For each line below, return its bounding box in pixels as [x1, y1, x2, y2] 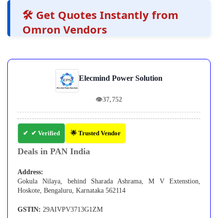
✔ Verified [31, 129, 60, 137]
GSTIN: [18, 206, 41, 214]
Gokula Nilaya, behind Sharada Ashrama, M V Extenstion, [18, 178, 200, 185]
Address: [18, 168, 43, 176]
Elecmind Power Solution [79, 74, 163, 83]
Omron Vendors [22, 22, 107, 37]
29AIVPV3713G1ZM [41, 206, 103, 214]
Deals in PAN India [18, 146, 90, 157]
